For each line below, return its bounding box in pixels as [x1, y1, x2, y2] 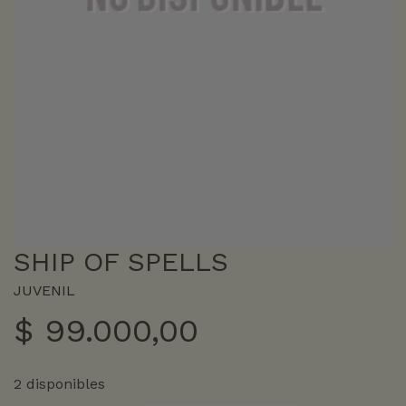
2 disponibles [14, 374, 105, 392]
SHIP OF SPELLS [14, 245, 228, 277]
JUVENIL [14, 281, 75, 299]
